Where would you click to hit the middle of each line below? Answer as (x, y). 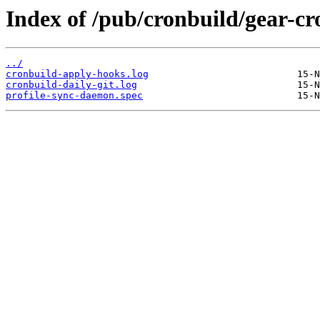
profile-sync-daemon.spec (74, 96)
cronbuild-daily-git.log (71, 85)
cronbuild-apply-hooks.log (77, 74)
